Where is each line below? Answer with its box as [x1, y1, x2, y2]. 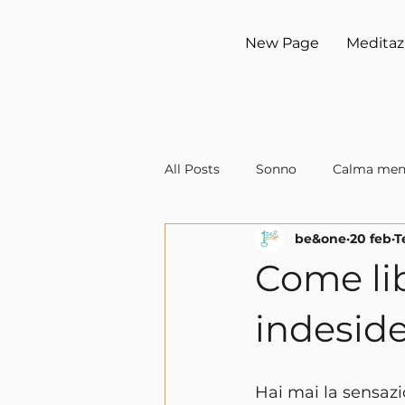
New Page [245, 34, 319, 52]
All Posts [165, 160, 220, 177]
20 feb [350, 230, 391, 247]
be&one [295, 230, 346, 247]
